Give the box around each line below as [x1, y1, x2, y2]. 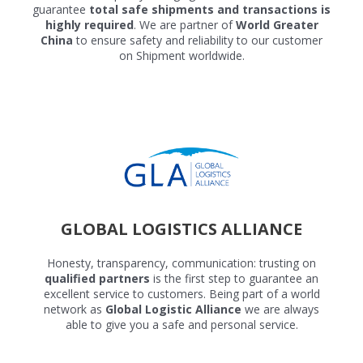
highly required [45, 16, 134, 32]
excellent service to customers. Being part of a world [43, 286, 320, 302]
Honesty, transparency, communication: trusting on [47, 255, 316, 271]
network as [44, 301, 105, 318]
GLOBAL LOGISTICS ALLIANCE [61, 218, 302, 241]
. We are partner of [133, 16, 236, 32]
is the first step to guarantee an [150, 271, 318, 287]
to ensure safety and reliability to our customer [73, 32, 322, 48]
